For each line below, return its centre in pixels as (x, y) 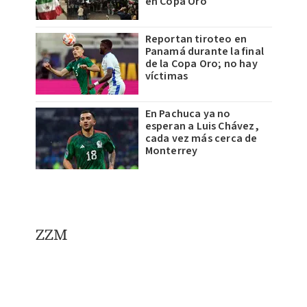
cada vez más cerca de (201, 138)
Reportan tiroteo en (196, 39)
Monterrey (171, 150)
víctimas (167, 76)
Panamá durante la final (205, 51)
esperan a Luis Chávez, (202, 126)
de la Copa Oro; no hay (201, 63)
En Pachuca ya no (188, 113)
